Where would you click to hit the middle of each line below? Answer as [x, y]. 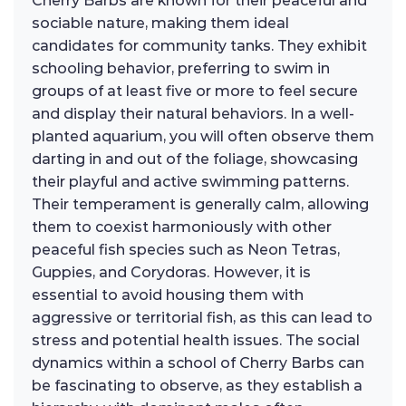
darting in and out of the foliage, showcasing [195, 159]
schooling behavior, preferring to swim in [181, 68]
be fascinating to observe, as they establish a [197, 385]
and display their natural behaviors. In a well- [193, 113]
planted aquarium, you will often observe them [203, 136]
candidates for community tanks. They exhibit [199, 45]
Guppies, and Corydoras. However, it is [171, 272]
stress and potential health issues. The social [196, 340]
